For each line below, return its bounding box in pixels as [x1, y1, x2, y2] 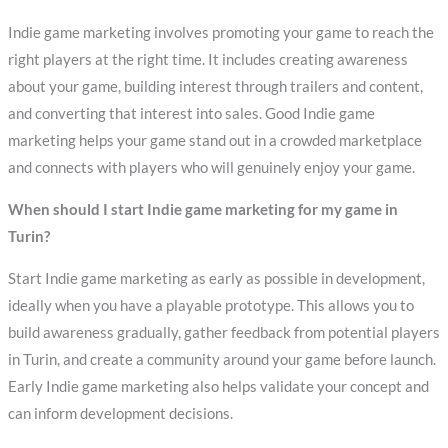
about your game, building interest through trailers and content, [7, 78, 423, 96]
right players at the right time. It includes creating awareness [7, 51, 408, 69]
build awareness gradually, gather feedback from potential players [7, 323, 440, 341]
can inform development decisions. [7, 404, 233, 422]
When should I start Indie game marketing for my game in [7, 201, 398, 219]
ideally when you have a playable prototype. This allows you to [7, 296, 414, 314]
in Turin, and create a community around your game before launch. [7, 350, 436, 368]
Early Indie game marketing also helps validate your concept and [7, 377, 429, 395]
